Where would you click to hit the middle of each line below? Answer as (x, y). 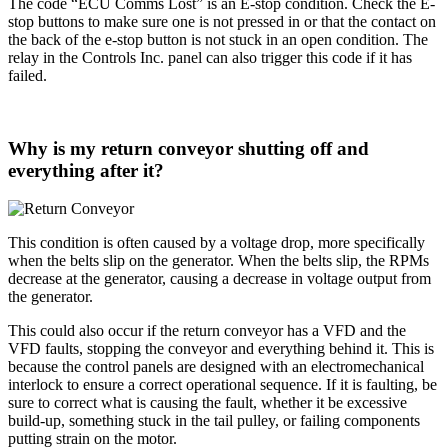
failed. (27, 75)
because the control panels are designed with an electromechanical (216, 367)
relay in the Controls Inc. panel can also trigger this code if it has (210, 57)
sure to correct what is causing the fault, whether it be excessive (207, 403)
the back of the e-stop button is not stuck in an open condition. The (218, 39)
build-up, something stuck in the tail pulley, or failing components (214, 421)
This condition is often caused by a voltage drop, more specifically (216, 243)
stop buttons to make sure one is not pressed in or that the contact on (222, 21)
